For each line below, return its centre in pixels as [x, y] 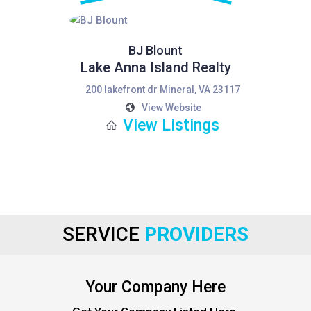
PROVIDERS [196, 234]
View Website [171, 108]
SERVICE [103, 234]
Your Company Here [155, 287]
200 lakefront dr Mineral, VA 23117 [162, 90]
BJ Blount [155, 50]
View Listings [171, 125]
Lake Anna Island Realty [155, 67]
